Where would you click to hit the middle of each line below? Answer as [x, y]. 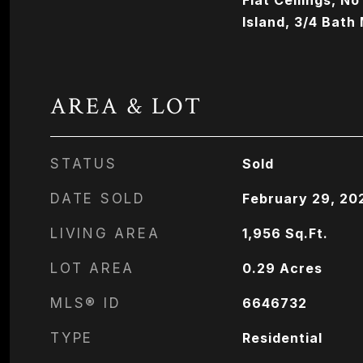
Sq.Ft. [306, 233]
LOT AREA [92, 268]
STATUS [84, 164]
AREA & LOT [126, 106]
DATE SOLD [98, 199]
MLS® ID [86, 303]
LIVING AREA [105, 233]
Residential [282, 338]
